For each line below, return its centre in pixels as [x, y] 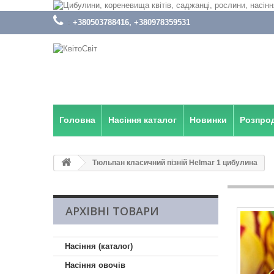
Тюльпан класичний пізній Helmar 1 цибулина [174, 163]
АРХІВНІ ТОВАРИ [112, 211]
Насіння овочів [95, 265]
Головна [77, 120]
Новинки [208, 120]
